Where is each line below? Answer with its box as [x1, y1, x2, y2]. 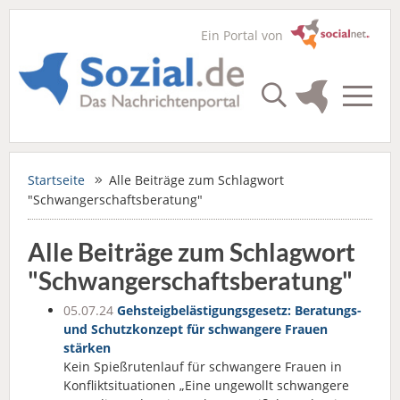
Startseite [28, 171, 85, 188]
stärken [63, 339, 111, 356]
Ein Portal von [201, 27, 290, 44]
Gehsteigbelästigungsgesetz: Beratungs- [117, 302, 362, 319]
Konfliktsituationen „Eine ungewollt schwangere [63, 377, 349, 394]
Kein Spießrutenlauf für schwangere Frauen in [63, 358, 342, 375]
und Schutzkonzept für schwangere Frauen [63, 321, 328, 337]
